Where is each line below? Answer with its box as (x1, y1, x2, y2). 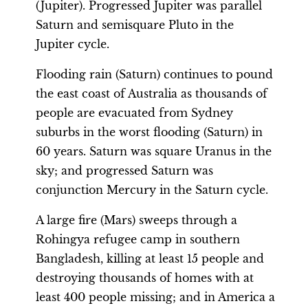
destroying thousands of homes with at (36, 271, 254, 285)
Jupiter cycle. (36, 37, 109, 51)
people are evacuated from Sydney (36, 106, 233, 120)
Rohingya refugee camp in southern (36, 232, 240, 246)
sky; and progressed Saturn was (36, 164, 213, 177)
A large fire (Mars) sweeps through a (36, 213, 237, 227)
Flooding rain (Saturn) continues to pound (36, 67, 273, 81)
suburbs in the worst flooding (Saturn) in (36, 125, 263, 139)
